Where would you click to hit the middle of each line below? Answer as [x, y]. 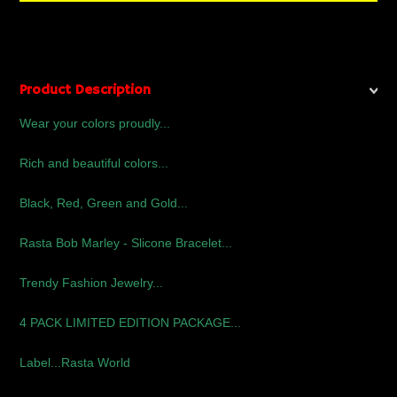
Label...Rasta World [75, 362]
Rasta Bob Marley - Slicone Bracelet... [126, 243]
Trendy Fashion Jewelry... [92, 283]
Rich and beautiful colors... [94, 163]
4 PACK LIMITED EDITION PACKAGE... [131, 323]
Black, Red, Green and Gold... [104, 203]
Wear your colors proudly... [95, 123]
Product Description [86, 90]
